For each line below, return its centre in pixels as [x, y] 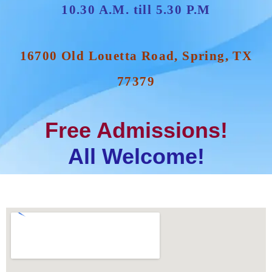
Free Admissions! [136, 130]
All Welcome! [136, 156]
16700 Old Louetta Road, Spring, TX [136, 56]
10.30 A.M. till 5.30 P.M [136, 9]
